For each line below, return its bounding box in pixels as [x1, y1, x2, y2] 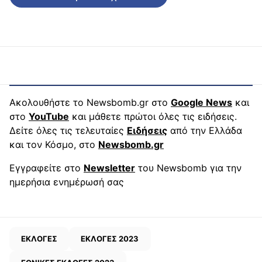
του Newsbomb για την [135, 161, 242, 174]
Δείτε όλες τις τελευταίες [9, 124, 127, 136]
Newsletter [84, 161, 135, 174]
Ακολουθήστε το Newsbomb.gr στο [9, 96, 171, 108]
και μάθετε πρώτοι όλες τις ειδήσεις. [69, 110, 237, 122]
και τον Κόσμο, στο [9, 138, 98, 150]
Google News [171, 96, 232, 108]
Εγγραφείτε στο [9, 161, 84, 174]
